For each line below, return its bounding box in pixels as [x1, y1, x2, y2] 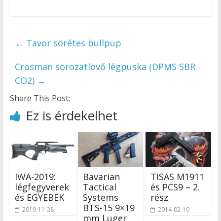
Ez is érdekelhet [25, 107, 117, 125]
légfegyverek [14, 181, 69, 193]
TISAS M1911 [150, 171, 205, 183]
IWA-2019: [14, 171, 56, 183]
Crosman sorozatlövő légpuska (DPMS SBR [14, 61, 195, 73]
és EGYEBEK [14, 191, 64, 204]
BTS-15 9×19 [82, 202, 135, 214]
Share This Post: [9, 93, 70, 104]
